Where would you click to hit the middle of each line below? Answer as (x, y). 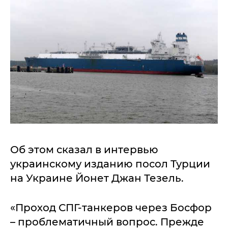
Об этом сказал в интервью (84, 150)
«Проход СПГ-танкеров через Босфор (111, 208)
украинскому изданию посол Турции (110, 164)
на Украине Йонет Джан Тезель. (97, 178)
